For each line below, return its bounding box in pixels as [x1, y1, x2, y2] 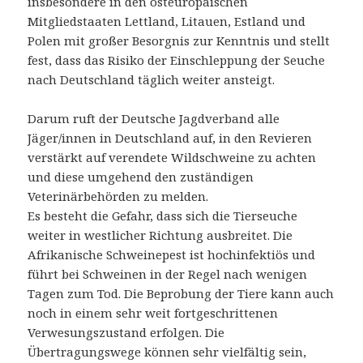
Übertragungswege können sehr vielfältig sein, [28, 344, 307, 361]
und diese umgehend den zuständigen [28, 169, 254, 186]
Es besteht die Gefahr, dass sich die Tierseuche [28, 207, 298, 224]
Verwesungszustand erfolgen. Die [28, 324, 225, 341]
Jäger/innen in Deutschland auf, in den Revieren [28, 130, 313, 147]
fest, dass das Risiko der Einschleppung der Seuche [28, 52, 326, 69]
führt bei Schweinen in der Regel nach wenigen [28, 266, 308, 283]
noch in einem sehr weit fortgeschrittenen [28, 305, 279, 322]
